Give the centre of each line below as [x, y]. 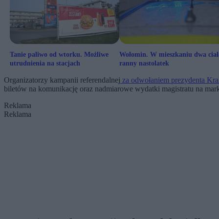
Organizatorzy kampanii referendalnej [62, 80]
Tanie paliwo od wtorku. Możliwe [59, 55]
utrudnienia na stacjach [45, 64]
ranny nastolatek [144, 64]
